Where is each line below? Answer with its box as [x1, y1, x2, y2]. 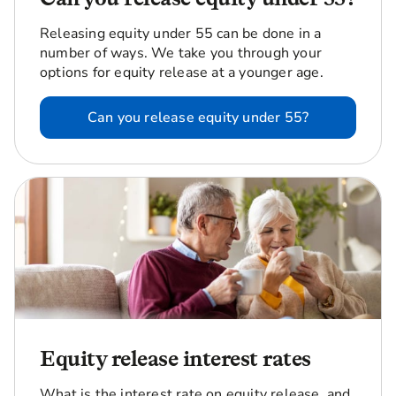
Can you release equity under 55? [87, 107, 309, 127]
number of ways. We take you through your [40, 42, 323, 63]
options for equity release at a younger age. [40, 62, 324, 82]
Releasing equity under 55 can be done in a [40, 23, 322, 43]
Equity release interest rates [40, 345, 311, 371]
